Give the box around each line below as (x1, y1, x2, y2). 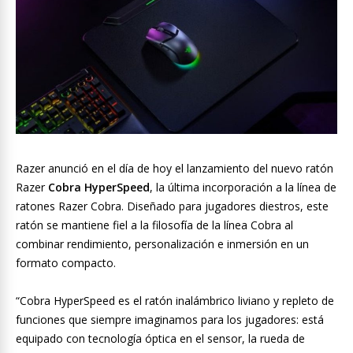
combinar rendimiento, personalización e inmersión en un (16, 236, 309, 252)
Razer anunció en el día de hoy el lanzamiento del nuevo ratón (16, 161, 333, 176)
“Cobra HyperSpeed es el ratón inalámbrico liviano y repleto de (16, 293, 334, 309)
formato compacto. (16, 255, 116, 271)
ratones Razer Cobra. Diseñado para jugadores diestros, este (16, 199, 329, 214)
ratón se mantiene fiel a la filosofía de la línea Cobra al (16, 217, 293, 233)
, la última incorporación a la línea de (150, 180, 336, 195)
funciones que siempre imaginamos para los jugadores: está (16, 312, 324, 328)
